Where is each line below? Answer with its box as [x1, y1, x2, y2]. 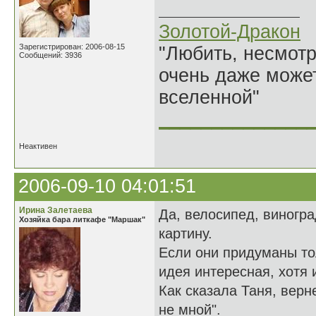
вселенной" [159, 87, 260, 108]
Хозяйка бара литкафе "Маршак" [19, 215, 145, 224]
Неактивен [19, 142, 57, 150]
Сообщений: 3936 [19, 51, 82, 59]
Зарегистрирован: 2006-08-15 [19, 42, 125, 51]
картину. [159, 226, 212, 241]
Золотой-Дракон [159, 21, 300, 42]
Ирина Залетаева [19, 205, 92, 215]
